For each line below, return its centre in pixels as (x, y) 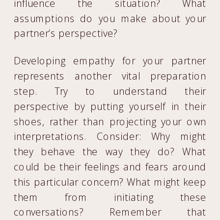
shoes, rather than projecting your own (110, 121)
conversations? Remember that (110, 212)
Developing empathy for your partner (110, 61)
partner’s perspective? (66, 33)
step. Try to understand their (110, 91)
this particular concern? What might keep (110, 182)
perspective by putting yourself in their (110, 106)
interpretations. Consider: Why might (110, 137)
